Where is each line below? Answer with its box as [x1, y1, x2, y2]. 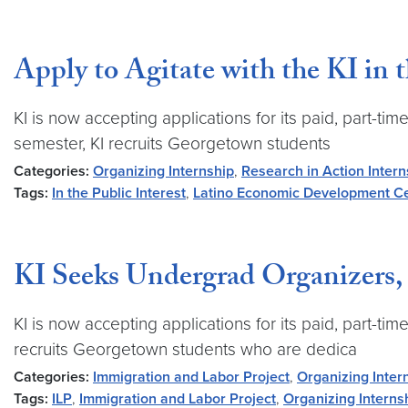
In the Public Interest [52, 184, 186, 202]
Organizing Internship [93, 162, 234, 180]
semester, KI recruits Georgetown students [14, 133, 331, 154]
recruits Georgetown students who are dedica [14, 339, 357, 360]
